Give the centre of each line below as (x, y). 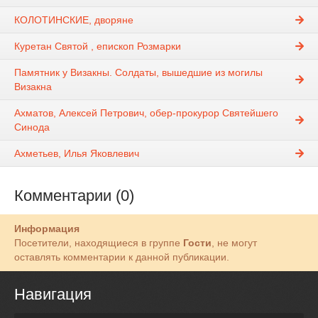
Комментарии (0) (74, 195)
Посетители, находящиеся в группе (99, 243)
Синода (32, 127)
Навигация (53, 295)
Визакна (33, 86)
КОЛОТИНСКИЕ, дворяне (74, 20)
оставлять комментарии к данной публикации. (122, 257)
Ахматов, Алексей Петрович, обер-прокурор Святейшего (146, 113)
